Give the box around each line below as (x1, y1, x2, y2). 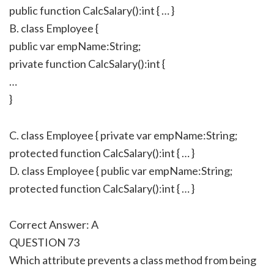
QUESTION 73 (9, 235, 80, 249)
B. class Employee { (9, 21, 98, 35)
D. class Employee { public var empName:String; (9, 163, 233, 177)
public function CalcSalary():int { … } (9, 3, 174, 17)
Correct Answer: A (9, 217, 98, 231)
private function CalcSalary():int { (9, 56, 165, 70)
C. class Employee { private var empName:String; (9, 128, 238, 142)
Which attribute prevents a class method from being (9, 253, 256, 267)
